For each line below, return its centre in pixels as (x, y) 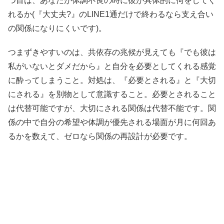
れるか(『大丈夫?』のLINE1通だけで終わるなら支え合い (111, 14)
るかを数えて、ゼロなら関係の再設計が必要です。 (100, 136)
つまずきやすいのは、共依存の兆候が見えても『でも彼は (112, 52)
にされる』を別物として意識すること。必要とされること (112, 94)
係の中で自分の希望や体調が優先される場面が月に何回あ (112, 122)
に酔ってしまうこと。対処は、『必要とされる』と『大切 (112, 80)
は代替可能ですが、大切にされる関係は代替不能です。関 (112, 108)
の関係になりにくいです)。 (57, 28)
